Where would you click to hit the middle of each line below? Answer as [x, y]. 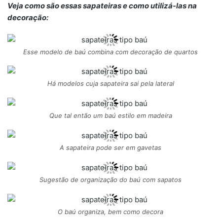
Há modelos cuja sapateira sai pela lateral [110, 84]
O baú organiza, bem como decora [110, 212]
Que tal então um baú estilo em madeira [110, 116]
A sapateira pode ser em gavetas [110, 148]
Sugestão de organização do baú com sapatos [110, 180]
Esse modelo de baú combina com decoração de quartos [110, 52]
